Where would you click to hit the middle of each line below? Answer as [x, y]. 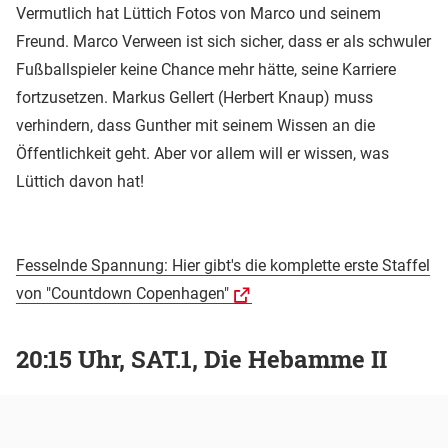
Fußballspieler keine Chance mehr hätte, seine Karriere [206, 69]
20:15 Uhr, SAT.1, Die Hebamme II [201, 359]
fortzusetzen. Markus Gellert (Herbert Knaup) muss [194, 97]
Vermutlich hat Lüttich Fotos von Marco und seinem [198, 13]
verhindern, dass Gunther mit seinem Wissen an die [195, 125]
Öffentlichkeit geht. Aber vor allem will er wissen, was [202, 153]
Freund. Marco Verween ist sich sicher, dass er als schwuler [223, 41]
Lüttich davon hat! [80, 181]
